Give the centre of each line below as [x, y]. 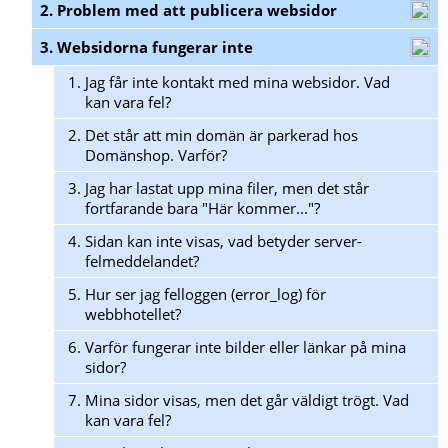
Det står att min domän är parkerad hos [221, 135]
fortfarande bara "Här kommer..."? [202, 208]
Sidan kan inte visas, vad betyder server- [223, 241]
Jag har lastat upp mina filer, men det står [227, 188]
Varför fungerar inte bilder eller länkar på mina [245, 347]
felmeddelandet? [142, 261]
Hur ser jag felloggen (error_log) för [205, 294]
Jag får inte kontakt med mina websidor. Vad [237, 82]
